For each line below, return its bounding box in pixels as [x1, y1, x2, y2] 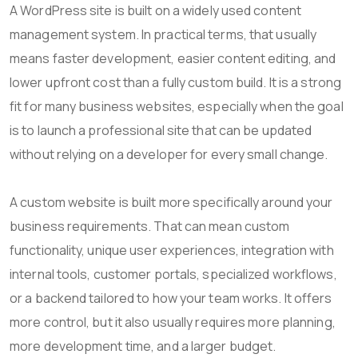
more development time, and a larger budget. [10, 336, 276, 355]
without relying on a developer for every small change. [10, 145, 328, 163]
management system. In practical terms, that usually [10, 25, 317, 43]
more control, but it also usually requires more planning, [10, 312, 336, 331]
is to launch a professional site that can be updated [10, 121, 312, 139]
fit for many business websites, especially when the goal [10, 97, 344, 115]
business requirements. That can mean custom [10, 217, 290, 235]
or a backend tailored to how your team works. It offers [10, 288, 332, 307]
